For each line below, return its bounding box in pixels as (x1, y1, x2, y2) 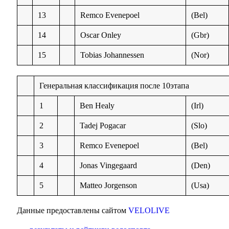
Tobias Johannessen (80, 50, 145, 59)
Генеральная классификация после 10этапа (39, 81, 190, 90)
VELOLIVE (128, 205, 170, 215)
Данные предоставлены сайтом (17, 205, 129, 215)
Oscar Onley (80, 30, 122, 39)
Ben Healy (80, 101, 115, 110)
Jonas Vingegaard (80, 161, 138, 170)
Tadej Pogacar (80, 121, 126, 130)
